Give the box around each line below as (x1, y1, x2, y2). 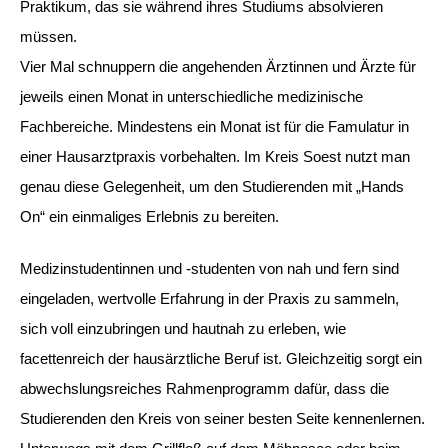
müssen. (20, 27, 77, 45)
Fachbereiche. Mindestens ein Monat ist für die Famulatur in (20, 117, 409, 135)
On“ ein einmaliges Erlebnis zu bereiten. (20, 207, 279, 225)
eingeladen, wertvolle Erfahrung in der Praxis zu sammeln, (20, 290, 399, 307)
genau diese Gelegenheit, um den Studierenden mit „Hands (20, 177, 404, 195)
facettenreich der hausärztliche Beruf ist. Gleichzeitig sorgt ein (20, 350, 422, 367)
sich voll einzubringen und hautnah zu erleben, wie (20, 320, 346, 337)
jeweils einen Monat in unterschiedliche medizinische (20, 87, 363, 105)
